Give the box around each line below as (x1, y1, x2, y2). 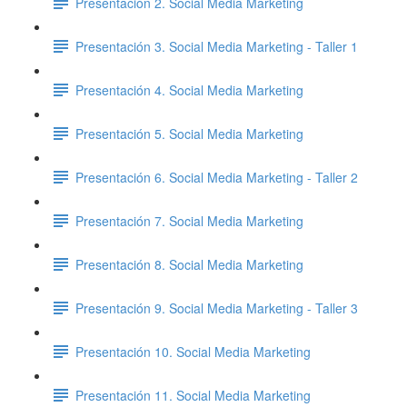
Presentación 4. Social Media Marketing (75, 80, 303, 99)
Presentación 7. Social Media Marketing (75, 211, 303, 230)
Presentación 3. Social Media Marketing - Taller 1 (75, 36, 358, 55)
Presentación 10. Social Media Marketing (75, 342, 311, 361)
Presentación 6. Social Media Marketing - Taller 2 (75, 167, 358, 186)
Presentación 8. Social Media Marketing (75, 254, 303, 273)
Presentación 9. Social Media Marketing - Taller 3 (75, 298, 358, 317)
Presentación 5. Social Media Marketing (75, 124, 303, 143)
